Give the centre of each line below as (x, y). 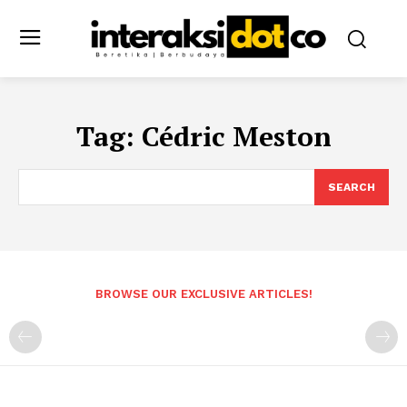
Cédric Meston (236, 136)
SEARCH (352, 187)
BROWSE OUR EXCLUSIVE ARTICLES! (203, 293)
